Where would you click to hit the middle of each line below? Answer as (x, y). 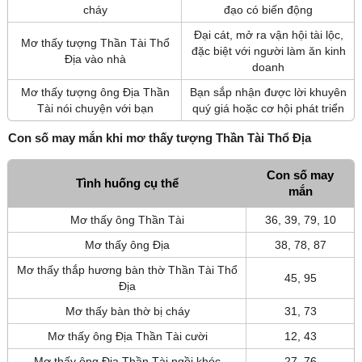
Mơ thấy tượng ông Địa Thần (95, 93)
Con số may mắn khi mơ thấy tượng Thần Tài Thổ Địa (160, 138)
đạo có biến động (268, 10)
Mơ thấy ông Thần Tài (127, 220)
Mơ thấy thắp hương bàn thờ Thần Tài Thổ (127, 270)
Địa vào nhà (95, 59)
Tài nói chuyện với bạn (95, 109)
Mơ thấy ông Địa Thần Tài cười (127, 337)
